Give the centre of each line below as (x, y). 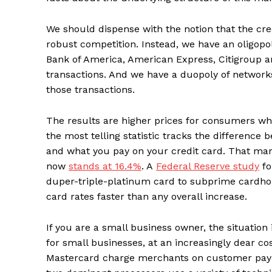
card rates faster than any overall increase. (147, 197)
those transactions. (90, 90)
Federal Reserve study (208, 166)
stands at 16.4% (105, 166)
